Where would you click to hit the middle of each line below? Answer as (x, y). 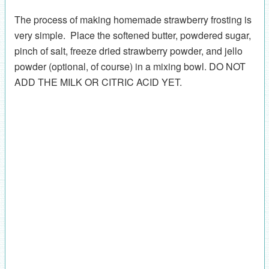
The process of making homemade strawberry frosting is (133, 19)
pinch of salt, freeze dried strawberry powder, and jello (128, 50)
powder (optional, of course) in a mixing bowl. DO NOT (130, 66)
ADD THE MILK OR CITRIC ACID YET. (98, 82)
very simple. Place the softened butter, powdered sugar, (132, 35)
